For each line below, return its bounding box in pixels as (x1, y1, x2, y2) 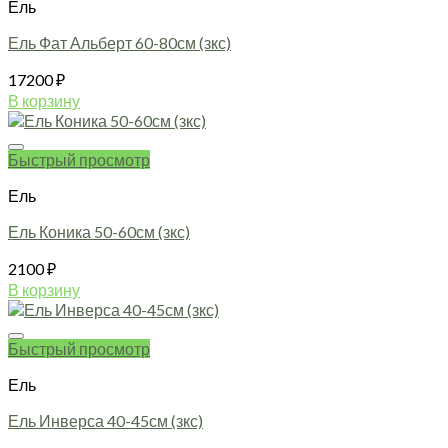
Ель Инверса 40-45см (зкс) (8, 411, 203, 431)
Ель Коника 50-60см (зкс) (8, 222, 190, 242)
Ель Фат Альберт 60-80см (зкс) (8, 33, 231, 53)
